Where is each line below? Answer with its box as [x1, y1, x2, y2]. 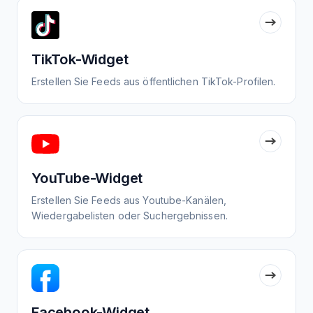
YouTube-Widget [31, 170, 143, 187]
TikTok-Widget [31, 51, 129, 68]
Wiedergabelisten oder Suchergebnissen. [31, 210, 228, 222]
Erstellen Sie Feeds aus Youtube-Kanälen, [31, 194, 227, 207]
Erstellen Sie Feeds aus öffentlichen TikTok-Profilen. [31, 75, 276, 88]
